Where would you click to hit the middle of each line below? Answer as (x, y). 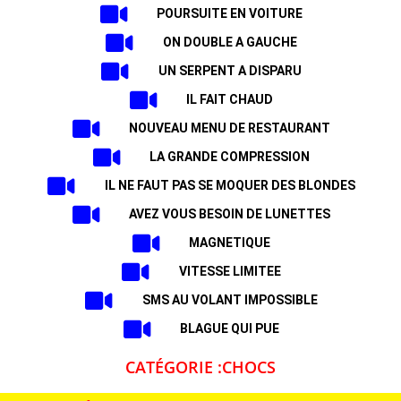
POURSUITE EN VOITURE (230, 13)
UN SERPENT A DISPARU (230, 71)
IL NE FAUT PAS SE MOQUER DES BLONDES (230, 185)
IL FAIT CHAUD (230, 99)
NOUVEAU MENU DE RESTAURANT (230, 128)
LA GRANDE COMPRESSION (230, 157)
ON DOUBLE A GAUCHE (230, 42)
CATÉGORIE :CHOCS (200, 367)
